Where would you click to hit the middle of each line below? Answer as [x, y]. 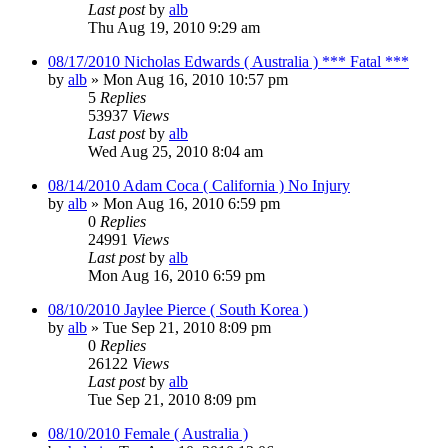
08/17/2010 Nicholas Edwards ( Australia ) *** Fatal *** [228, 61]
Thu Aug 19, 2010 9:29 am [174, 27]
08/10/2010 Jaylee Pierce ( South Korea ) [178, 309]
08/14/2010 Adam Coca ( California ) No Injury [199, 185]
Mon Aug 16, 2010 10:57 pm [195, 79]
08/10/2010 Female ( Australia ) [148, 433]
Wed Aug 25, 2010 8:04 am [175, 151]
